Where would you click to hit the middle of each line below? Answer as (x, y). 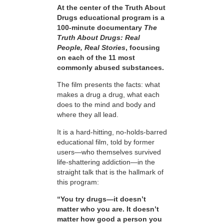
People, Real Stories (91, 48)
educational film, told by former (106, 142)
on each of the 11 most (96, 58)
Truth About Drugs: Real (98, 38)
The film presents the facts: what (108, 85)
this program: (78, 182)
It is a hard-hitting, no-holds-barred (112, 132)
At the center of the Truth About (111, 8)
